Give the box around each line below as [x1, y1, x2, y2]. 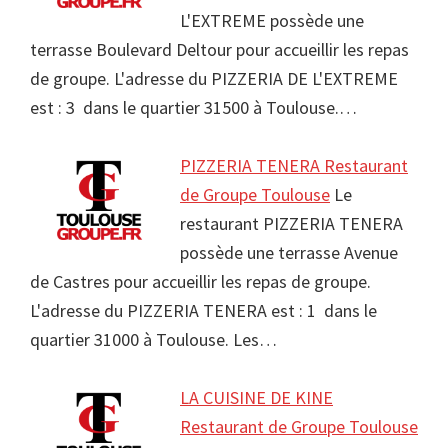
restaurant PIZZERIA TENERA [180, 212, 403, 236]
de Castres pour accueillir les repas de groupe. [30, 270, 371, 294]
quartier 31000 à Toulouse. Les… [30, 328, 277, 352]
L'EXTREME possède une [180, 9, 364, 33]
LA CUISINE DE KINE [180, 386, 333, 410]
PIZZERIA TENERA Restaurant [180, 154, 408, 178]
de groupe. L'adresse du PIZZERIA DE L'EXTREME [30, 67, 398, 91]
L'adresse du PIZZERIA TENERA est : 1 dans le [30, 299, 377, 323]
